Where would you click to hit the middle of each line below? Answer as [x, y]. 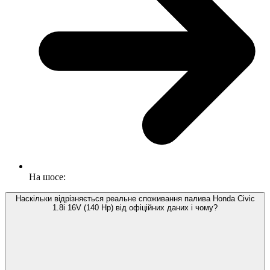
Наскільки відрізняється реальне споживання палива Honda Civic [135, 199]
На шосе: [47, 177]
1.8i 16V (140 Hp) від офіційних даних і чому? [135, 208]
